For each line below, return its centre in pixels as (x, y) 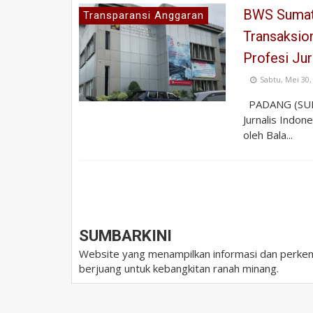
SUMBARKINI (125, 235)
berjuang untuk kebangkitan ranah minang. (179, 268)
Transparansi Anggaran (144, 15)
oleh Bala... (268, 134)
